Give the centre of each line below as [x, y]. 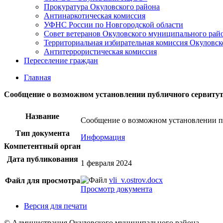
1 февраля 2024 [106, 163]
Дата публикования [42, 159]
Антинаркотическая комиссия [95, 16]
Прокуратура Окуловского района [102, 7]
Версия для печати [56, 206]
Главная [37, 77]
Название [42, 116]
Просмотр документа [116, 189]
